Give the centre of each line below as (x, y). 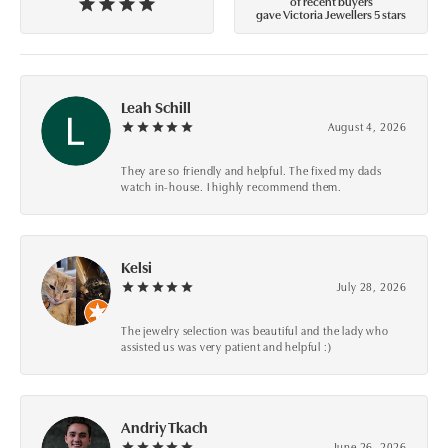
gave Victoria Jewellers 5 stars (331, 13)
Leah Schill (156, 107)
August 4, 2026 (367, 126)
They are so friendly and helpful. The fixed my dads (251, 170)
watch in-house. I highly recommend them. (232, 186)
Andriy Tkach (164, 427)
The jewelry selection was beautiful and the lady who (255, 330)
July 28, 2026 (371, 286)
